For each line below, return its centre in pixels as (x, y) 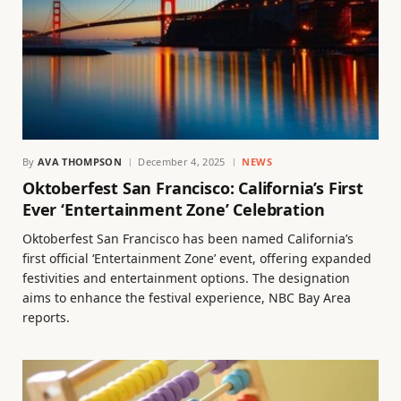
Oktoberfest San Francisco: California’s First (193, 188)
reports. (46, 318)
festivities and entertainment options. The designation (186, 278)
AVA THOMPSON (80, 162)
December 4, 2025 (182, 162)
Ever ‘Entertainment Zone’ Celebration (174, 210)
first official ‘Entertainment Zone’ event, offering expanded (197, 259)
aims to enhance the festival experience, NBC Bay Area (187, 298)
